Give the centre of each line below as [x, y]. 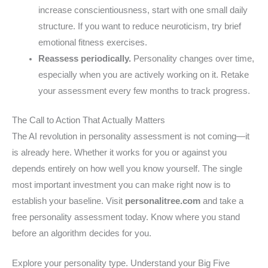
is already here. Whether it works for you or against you [119, 152]
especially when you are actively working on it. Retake [143, 74]
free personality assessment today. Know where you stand [126, 217]
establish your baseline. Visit [68, 201]
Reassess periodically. [84, 58]
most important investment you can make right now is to [121, 185]
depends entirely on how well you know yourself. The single [127, 168]
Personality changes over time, [192, 58]
